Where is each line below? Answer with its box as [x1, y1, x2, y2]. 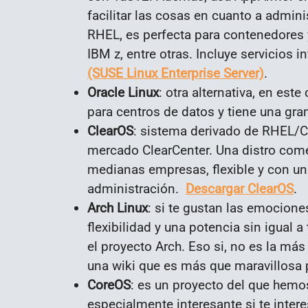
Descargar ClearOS [186, 180, 294, 197]
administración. [87, 180, 186, 197]
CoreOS [87, 276, 131, 293]
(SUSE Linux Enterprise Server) [87, 65, 264, 81]
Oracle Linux [87, 84, 159, 100]
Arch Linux [87, 199, 148, 216]
